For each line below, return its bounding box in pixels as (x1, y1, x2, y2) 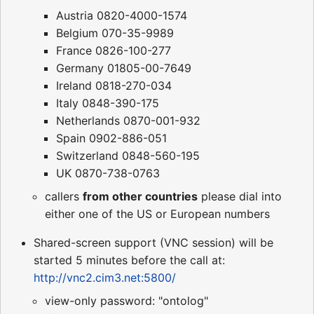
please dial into (198, 189, 282, 204)
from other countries (83, 189, 198, 204)
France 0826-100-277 (56, 43, 171, 58)
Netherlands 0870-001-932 (56, 114, 200, 128)
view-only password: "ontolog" (45, 294, 208, 308)
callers (45, 189, 83, 204)
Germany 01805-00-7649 (56, 61, 191, 76)
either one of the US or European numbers (45, 207, 270, 221)
